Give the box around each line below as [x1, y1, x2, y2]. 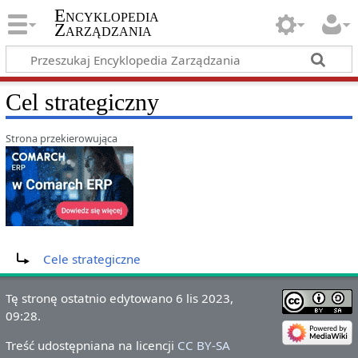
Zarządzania [54, 20, 152, 41]
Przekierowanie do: [5, 239, 114, 256]
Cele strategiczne [42, 251, 141, 268]
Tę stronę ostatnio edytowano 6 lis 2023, [5, 290, 233, 307]
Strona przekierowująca [5, 130, 117, 145]
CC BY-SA [177, 337, 230, 354]
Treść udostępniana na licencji [5, 337, 177, 354]
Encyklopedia [54, 6, 159, 26]
